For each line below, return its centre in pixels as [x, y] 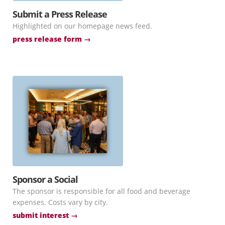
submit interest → [45, 215]
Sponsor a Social [45, 179]
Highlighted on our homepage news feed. [82, 26]
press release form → [52, 39]
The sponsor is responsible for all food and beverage [101, 191]
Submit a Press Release [60, 14]
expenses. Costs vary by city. [60, 202]
